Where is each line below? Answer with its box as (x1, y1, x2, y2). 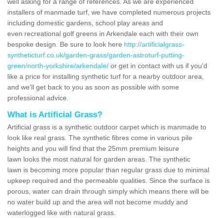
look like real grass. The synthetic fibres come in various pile (7, 133, 192, 142)
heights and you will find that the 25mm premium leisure (7, 144, 179, 152)
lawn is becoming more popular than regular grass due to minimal (7, 165, 209, 174)
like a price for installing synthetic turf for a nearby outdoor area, (7, 72, 204, 80)
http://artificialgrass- (124, 40, 184, 48)
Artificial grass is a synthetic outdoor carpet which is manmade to (7, 123, 206, 131)
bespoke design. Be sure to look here (7, 40, 124, 48)
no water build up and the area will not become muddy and (7, 198, 188, 206)
